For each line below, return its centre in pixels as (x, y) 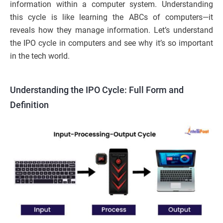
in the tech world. (40, 56)
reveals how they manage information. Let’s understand (111, 30)
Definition (29, 105)
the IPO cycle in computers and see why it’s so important (111, 43)
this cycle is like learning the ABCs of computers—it (111, 17)
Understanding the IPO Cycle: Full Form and (97, 90)
